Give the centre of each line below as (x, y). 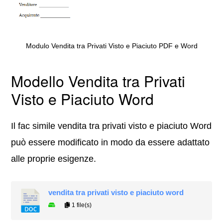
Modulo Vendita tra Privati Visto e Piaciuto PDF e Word (111, 46)
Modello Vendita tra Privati (98, 81)
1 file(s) (81, 205)
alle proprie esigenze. (54, 159)
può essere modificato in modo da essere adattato (111, 143)
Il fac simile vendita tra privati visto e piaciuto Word (111, 126)
